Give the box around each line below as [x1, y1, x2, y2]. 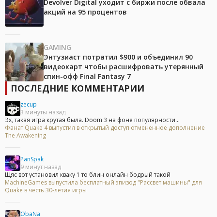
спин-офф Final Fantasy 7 [44, 72, 131, 81]
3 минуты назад [20, 108, 65, 117]
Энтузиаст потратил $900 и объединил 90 [44, 52, 193, 62]
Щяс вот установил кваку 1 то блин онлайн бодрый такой [5, 170, 170, 179]
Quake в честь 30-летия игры [5, 186, 87, 195]
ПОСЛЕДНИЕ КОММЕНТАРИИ [11, 82, 144, 94]
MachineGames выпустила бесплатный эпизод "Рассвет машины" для [5, 178, 202, 187]
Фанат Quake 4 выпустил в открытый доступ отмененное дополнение [5, 124, 205, 132]
